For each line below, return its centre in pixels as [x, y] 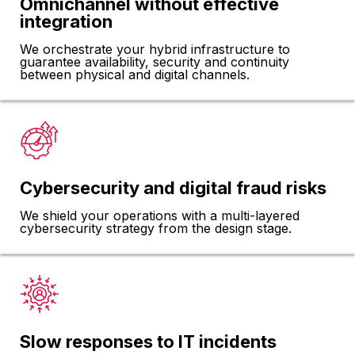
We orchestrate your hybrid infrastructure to [155, 49]
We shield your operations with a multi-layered [160, 215]
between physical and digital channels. [135, 74]
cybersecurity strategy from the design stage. [156, 228]
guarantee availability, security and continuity [155, 61]
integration [66, 21]
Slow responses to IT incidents [148, 341]
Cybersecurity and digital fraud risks [173, 187]
